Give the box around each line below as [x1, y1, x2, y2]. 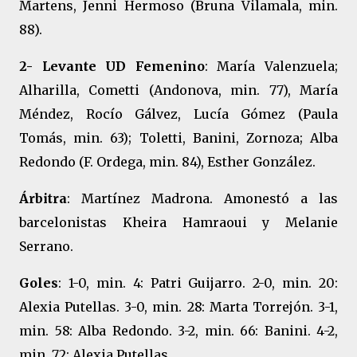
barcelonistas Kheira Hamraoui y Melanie [19, 214, 338, 230]
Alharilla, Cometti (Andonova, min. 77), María [19, 82, 338, 98]
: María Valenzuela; [204, 58, 339, 74]
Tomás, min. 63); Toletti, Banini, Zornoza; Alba [19, 130, 338, 146]
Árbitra [19, 190, 67, 206]
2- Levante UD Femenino [19, 58, 205, 74]
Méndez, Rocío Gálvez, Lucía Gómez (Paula [19, 106, 338, 122]
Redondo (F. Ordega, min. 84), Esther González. [19, 154, 316, 170]
